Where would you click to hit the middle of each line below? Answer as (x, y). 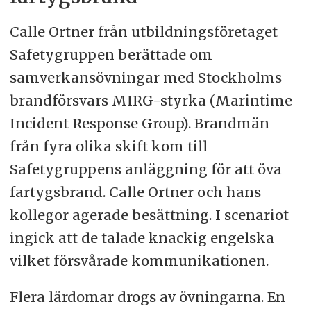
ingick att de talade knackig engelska (142, 237)
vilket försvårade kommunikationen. (141, 260)
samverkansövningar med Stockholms (145, 77)
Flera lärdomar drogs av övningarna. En (147, 297)
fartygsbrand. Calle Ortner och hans (135, 192)
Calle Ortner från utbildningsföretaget (143, 31)
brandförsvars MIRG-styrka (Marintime (151, 100)
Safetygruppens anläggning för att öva (145, 169)
